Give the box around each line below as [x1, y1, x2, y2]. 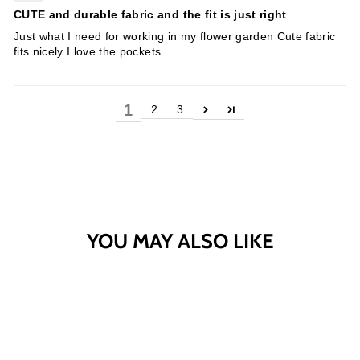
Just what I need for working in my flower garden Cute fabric [14, 30, 336, 43]
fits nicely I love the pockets [14, 45, 162, 58]
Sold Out [100, 278, 137, 288]
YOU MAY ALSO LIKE [87, 227, 273, 253]
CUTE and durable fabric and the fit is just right [14, 8, 287, 21]
